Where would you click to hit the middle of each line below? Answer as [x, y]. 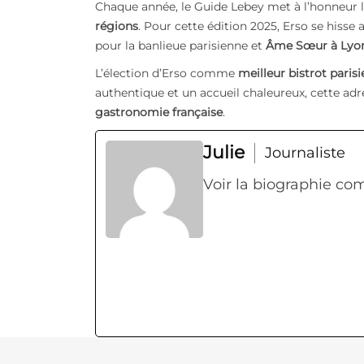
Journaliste [305, 152]
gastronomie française [159, 113]
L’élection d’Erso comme [167, 74]
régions [117, 26]
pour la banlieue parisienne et [180, 46]
